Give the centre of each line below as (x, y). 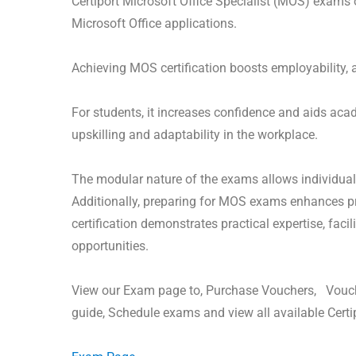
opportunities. (110, 246)
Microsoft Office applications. (155, 23)
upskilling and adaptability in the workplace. (195, 134)
